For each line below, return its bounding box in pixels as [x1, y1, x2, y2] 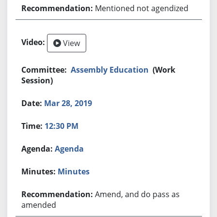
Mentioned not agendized [95, 2, 189, 14]
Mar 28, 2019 [44, 97, 93, 108]
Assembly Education [71, 64, 149, 75]
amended [21, 199, 57, 210]
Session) [21, 75, 53, 86]
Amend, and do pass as [95, 188, 180, 200]
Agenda [55, 143, 84, 154]
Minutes [58, 166, 90, 177]
